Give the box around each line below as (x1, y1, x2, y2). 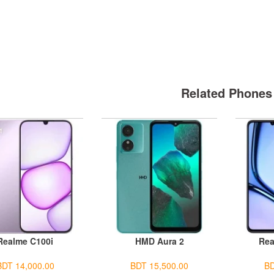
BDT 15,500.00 (130, 259, 189, 272)
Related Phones (180, 83, 272, 102)
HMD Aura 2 (135, 235, 184, 247)
